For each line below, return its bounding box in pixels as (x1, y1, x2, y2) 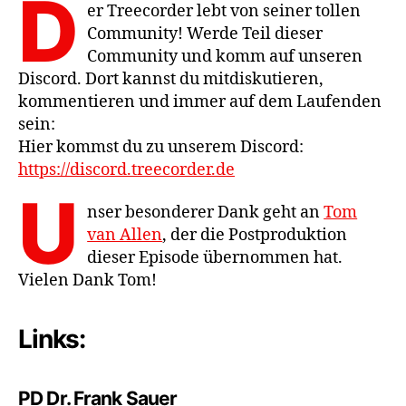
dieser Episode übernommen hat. (87, 247, 343, 268)
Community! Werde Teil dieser (87, 23, 324, 44)
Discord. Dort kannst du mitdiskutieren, (18, 68, 324, 90)
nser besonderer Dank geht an (87, 202, 324, 223)
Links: (18, 324, 86, 354)
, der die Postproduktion (162, 225, 348, 246)
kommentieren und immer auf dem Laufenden (18, 91, 382, 112)
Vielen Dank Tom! (18, 270, 157, 291)
